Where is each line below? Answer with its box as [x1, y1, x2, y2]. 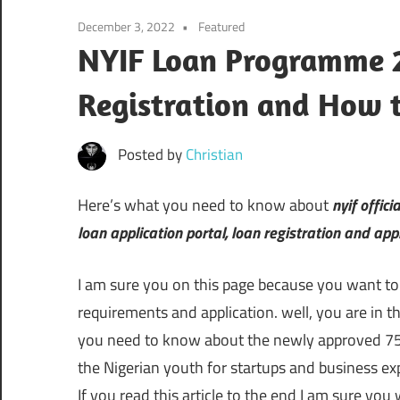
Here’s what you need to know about [78, 192, 332, 217]
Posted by [117, 142, 186, 166]
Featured [198, 16, 245, 36]
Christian [185, 142, 243, 166]
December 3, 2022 [78, 16, 175, 36]
